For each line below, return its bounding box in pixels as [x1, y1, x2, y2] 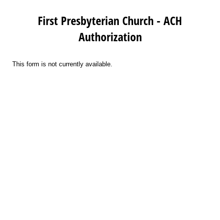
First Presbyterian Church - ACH [38, 12, 182, 29]
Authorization [78, 28, 142, 45]
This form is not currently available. [12, 60, 112, 68]
